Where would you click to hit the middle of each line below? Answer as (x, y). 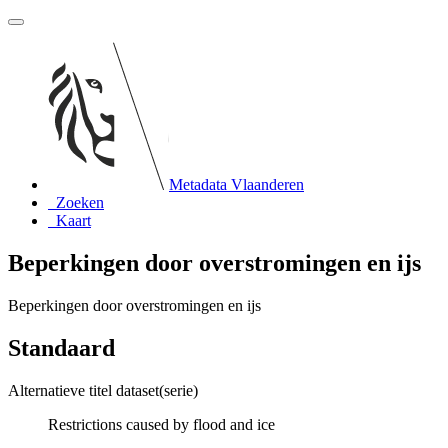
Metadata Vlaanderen (236, 184)
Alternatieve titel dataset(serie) (103, 390)
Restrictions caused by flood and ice (161, 424)
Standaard (61, 347)
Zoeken (80, 202)
